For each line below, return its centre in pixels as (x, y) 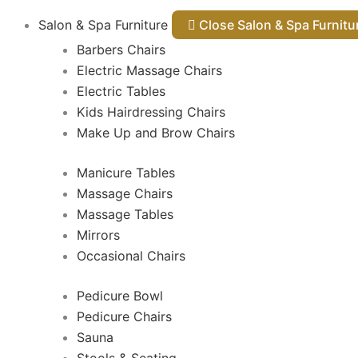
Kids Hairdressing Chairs (151, 112)
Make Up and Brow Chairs (156, 133)
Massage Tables (125, 214)
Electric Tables (121, 91)
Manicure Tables (126, 173)
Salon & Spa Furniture (105, 25)
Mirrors (98, 235)
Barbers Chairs (121, 50)
